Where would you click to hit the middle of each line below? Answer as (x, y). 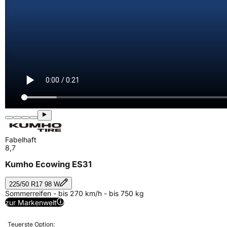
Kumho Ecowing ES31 (48, 164)
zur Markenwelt (31, 202)
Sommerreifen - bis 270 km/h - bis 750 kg (74, 193)
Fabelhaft (21, 140)
